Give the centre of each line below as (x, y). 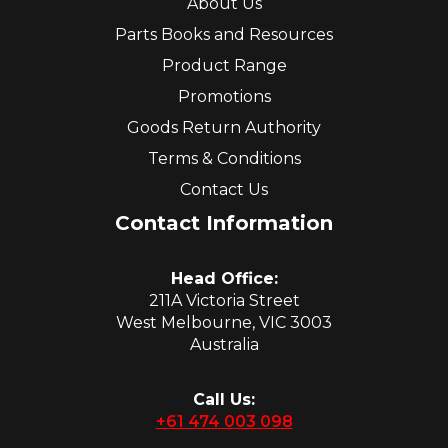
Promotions (224, 97)
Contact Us (224, 190)
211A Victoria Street (224, 301)
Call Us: (224, 400)
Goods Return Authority (224, 128)
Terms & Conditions (224, 159)
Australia (224, 345)
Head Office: (224, 279)
